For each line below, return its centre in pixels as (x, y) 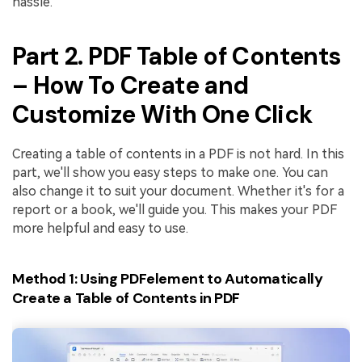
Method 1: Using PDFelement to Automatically (168, 278)
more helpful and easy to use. (100, 229)
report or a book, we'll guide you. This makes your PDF (175, 210)
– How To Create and (130, 86)
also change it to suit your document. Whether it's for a (178, 192)
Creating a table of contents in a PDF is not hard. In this (178, 154)
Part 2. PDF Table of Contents (177, 57)
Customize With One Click (162, 115)
